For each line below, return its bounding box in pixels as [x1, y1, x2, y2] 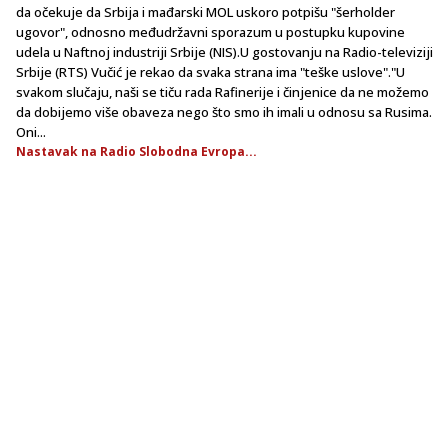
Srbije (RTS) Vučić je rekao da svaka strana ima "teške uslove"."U [16, 62, 405, 81]
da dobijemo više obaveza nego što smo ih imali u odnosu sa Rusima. [16, 102, 432, 121]
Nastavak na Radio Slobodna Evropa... [16, 142, 257, 160]
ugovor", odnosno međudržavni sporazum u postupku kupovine [16, 22, 405, 41]
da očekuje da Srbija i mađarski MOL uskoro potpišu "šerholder [16, 2, 395, 21]
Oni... [16, 122, 46, 141]
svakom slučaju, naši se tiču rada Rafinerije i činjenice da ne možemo [16, 82, 429, 101]
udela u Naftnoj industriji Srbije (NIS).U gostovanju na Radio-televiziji [16, 42, 433, 61]
